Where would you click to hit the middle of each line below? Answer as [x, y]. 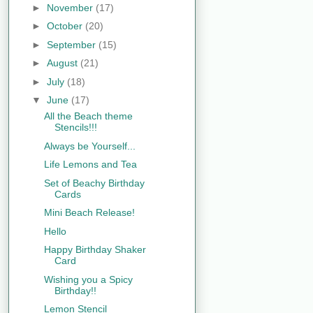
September [72, 44]
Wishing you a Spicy [88, 279]
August [63, 63]
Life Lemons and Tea [90, 165]
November [71, 7]
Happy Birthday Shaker [95, 250]
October [66, 26]
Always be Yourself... [89, 146]
